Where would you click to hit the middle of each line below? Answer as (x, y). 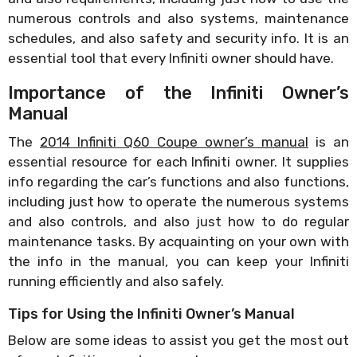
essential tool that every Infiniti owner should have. (171, 58)
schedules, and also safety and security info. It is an (178, 38)
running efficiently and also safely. (116, 281)
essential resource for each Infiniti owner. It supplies (178, 161)
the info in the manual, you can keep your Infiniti (178, 261)
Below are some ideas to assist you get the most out (178, 340)
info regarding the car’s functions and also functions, (178, 181)
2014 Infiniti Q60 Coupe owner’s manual (174, 141)
